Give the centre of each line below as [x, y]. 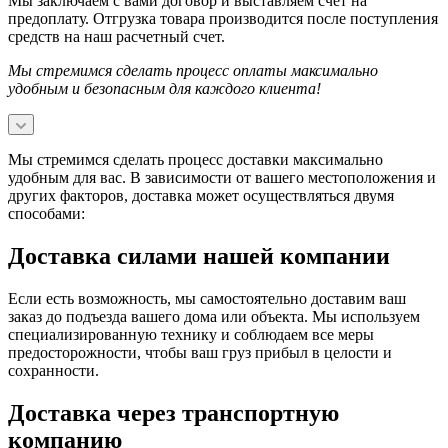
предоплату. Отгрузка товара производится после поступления [223, 19]
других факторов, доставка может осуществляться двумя [201, 196]
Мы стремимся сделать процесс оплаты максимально [193, 71]
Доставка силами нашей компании [199, 256]
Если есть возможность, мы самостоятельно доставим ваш [207, 299]
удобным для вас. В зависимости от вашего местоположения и [222, 178]
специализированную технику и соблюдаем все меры [191, 335]
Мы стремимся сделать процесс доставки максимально [195, 160]
